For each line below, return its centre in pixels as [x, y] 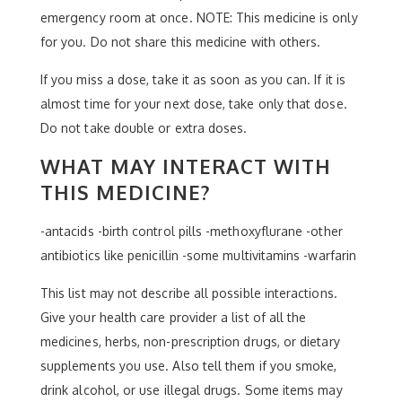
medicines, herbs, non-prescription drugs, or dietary [190, 341]
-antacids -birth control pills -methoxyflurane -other [192, 231]
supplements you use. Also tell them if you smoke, [189, 366]
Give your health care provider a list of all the [174, 317]
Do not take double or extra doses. [144, 128]
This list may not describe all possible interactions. [189, 293]
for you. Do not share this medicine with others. [181, 42]
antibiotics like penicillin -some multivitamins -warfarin [198, 255]
